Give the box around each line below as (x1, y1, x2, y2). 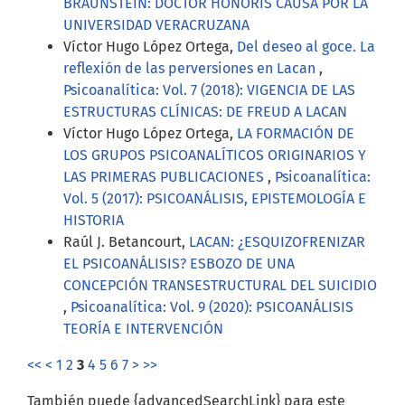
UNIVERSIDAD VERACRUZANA (63, 16, 250, 34)
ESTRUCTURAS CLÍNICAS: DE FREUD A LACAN (63, 103, 347, 121)
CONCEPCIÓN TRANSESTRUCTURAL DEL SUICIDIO (63, 277, 377, 295)
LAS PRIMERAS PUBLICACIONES (63, 168, 268, 186)
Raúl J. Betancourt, (63, 233, 189, 251)
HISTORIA (63, 212, 124, 230)
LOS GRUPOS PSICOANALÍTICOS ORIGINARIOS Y (63, 146, 366, 165)
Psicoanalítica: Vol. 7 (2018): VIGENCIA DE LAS (63, 81, 355, 99)
